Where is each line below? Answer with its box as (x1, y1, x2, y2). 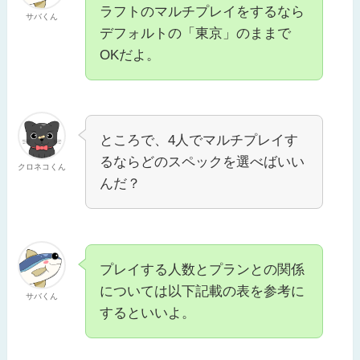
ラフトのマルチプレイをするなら (100, 3, 305, 19)
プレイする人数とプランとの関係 (100, 262, 305, 278)
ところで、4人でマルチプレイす (100, 133, 299, 149)
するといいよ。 (100, 305, 196, 321)
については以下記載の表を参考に (100, 284, 305, 300)
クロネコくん (18, 162, 67, 172)
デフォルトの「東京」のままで (100, 25, 292, 41)
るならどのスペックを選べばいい (100, 154, 305, 170)
